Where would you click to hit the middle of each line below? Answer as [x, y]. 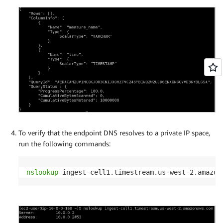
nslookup [42, 172]
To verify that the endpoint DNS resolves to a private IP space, [114, 132]
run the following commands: [64, 143]
